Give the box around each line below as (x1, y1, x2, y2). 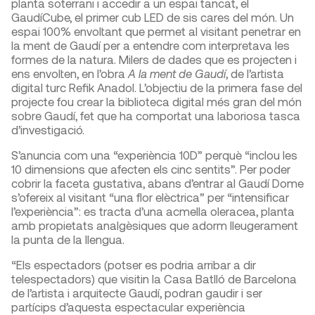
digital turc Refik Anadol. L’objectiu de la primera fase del (11, 80, 302, 95)
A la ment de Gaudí (128, 66, 226, 81)
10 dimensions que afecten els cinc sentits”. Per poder (11, 162, 290, 176)
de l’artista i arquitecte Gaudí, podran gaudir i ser (11, 285, 262, 300)
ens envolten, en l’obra (11, 66, 128, 81)
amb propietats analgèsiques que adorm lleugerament (11, 218, 298, 233)
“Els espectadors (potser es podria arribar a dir (11, 257, 256, 272)
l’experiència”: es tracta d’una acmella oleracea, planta (11, 204, 295, 219)
